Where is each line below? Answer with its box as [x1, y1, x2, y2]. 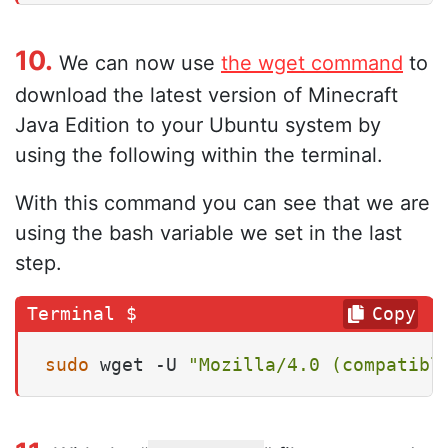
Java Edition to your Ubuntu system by [15, 112, 381, 137]
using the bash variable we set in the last [15, 220, 402, 245]
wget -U [89, 353, 188, 375]
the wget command [221, 50, 403, 75]
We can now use [53, 50, 221, 75]
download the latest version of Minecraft [15, 82, 398, 107]
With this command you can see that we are [15, 190, 430, 215]
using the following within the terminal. [15, 142, 383, 167]
